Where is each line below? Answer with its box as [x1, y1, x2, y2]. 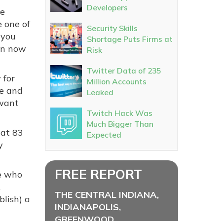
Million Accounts [87, 76, 147, 86]
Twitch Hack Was [87, 108, 152, 118]
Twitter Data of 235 [87, 66, 161, 75]
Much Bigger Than [87, 119, 153, 129]
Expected [87, 130, 121, 140]
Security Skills [87, 23, 138, 33]
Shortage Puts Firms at [87, 34, 173, 44]
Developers [87, 2, 128, 12]
